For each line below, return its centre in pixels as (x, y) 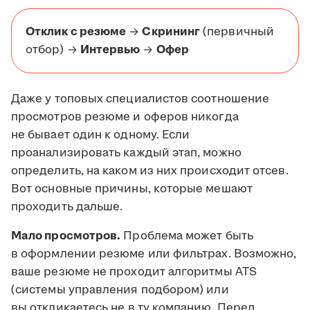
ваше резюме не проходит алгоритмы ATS (134, 272)
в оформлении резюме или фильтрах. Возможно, (154, 254)
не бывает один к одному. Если (101, 135)
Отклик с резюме (76, 32)
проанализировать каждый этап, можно (126, 153)
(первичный (237, 32)
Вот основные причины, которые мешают (132, 189)
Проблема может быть (187, 236)
